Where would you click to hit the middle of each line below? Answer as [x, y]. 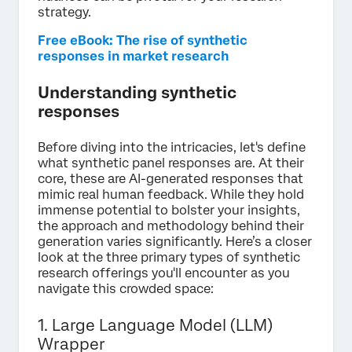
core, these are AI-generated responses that [170, 178]
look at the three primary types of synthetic [169, 257]
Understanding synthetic [137, 92]
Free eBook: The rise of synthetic [143, 40]
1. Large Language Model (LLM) [155, 325]
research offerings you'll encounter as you [164, 273]
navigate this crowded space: [126, 288]
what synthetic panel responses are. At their [171, 163]
